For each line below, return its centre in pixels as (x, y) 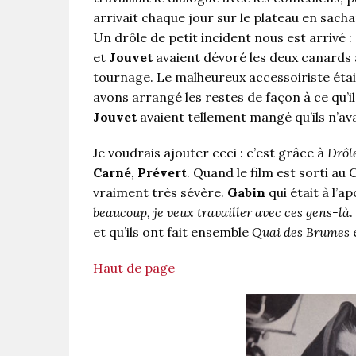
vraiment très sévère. (160, 193)
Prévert (162, 173)
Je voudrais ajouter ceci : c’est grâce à (210, 153)
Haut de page (134, 268)
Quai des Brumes (301, 232)
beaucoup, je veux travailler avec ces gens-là (221, 213)
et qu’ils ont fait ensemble (172, 232)
